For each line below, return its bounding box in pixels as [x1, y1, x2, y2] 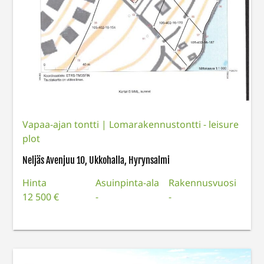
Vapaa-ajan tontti [22, 118, 102, 131]
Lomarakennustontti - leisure [109, 118, 239, 131]
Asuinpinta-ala [95, 176, 160, 190]
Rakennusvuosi [168, 176, 236, 190]
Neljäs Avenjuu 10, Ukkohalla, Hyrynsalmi [22, 154, 170, 167]
